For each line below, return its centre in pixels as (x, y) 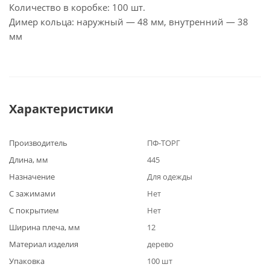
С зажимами (32, 193)
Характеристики (61, 109)
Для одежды (170, 177)
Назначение (32, 177)
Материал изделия (44, 244)
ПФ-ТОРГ (164, 143)
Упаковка (27, 261)
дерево (160, 244)
